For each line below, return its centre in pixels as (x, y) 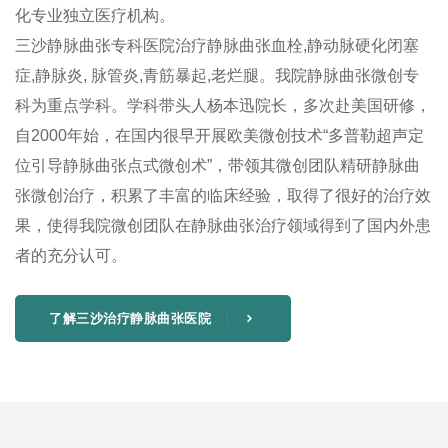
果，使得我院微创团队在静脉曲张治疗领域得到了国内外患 (223, 226)
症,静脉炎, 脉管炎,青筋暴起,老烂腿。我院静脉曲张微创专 (217, 76)
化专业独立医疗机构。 (95, 16)
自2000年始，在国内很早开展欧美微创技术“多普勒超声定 (219, 136)
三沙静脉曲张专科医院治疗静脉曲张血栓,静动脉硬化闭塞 (217, 46)
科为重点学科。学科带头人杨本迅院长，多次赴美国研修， (223, 106)
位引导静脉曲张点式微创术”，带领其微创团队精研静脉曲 (217, 166)
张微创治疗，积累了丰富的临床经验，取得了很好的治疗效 (223, 196)
